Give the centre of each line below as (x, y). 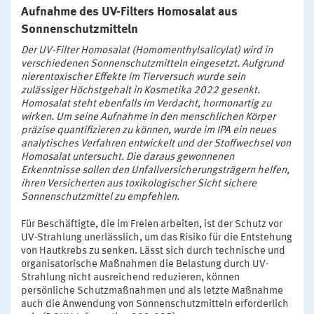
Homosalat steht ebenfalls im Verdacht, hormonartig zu (146, 104)
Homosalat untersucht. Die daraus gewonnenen (128, 158)
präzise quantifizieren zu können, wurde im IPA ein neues (149, 131)
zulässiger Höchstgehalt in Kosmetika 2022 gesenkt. (141, 91)
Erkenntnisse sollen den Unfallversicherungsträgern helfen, (155, 171)
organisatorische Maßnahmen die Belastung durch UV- (145, 265)
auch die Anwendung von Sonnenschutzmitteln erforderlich (155, 305)
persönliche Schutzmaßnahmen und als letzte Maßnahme (152, 292)
